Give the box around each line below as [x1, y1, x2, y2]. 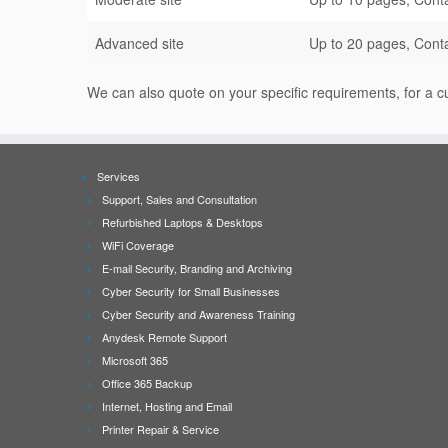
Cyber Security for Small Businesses [102, 283, 280, 299]
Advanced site [95, 33, 184, 53]
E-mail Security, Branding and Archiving [102, 260, 292, 276]
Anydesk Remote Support [102, 329, 227, 345]
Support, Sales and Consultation [102, 191, 257, 207]
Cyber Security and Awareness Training [102, 306, 295, 322]
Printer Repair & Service [102, 421, 219, 437]
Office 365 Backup [102, 375, 192, 391]
